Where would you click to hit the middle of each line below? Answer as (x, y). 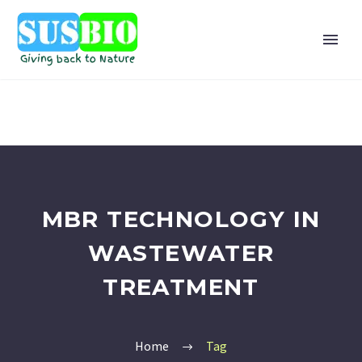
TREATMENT (181, 287)
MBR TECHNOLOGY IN (181, 219)
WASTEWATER (181, 253)
